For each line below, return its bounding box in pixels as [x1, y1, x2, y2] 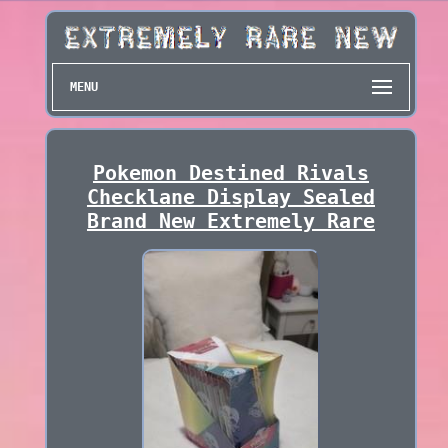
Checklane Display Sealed [86, 185, 375, 210]
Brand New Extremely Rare [86, 209, 375, 234]
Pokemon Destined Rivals [92, 161, 369, 186]
